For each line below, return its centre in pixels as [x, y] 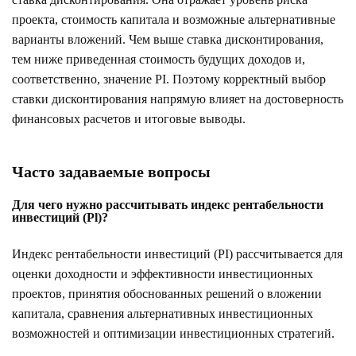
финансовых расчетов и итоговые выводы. [129, 118]
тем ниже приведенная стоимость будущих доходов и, [159, 59]
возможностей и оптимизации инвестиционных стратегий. [173, 333]
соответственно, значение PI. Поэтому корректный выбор [169, 79]
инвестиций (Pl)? [60, 217]
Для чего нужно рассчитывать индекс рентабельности [168, 204]
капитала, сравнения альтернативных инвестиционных [163, 313]
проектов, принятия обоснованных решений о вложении [167, 293]
